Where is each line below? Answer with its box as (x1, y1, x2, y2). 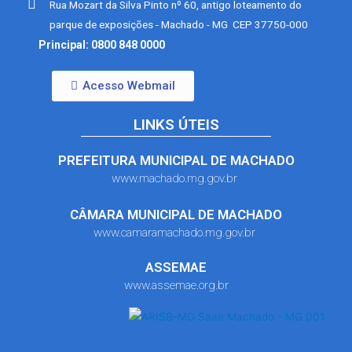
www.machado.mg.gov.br (112, 170, 240, 185)
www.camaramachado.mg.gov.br (93, 225, 258, 240)
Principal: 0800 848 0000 (38, 38, 165, 51)
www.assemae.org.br (123, 277, 229, 292)
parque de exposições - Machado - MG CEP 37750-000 (49, 17, 310, 31)
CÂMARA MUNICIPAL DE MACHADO (70, 206, 282, 222)
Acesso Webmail (82, 78, 175, 93)
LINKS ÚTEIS (133, 115, 219, 134)
